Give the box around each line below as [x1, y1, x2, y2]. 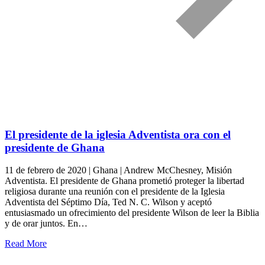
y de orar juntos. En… [5, 218, 88, 229]
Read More [5, 238, 47, 249]
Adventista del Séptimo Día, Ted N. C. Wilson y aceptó [5, 197, 212, 208]
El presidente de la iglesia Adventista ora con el [5, 128, 231, 141]
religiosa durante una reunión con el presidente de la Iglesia [5, 186, 225, 197]
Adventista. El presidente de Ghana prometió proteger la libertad [5, 176, 244, 186]
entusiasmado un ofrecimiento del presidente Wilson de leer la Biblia [5, 208, 259, 218]
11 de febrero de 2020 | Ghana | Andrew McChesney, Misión [5, 165, 232, 176]
